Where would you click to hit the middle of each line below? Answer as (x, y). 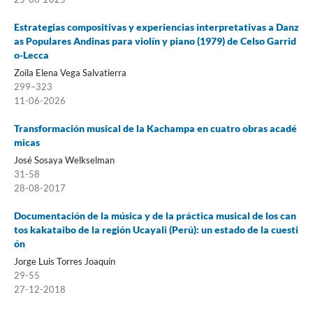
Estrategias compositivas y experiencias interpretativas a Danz (156, 27)
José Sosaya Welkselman (64, 160)
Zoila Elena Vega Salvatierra (70, 72)
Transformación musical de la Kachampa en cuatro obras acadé (155, 128)
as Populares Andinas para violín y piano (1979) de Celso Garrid (155, 41)
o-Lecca (31, 54)
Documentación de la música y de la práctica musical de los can (155, 215)
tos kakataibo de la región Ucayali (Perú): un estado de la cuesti (156, 229)
